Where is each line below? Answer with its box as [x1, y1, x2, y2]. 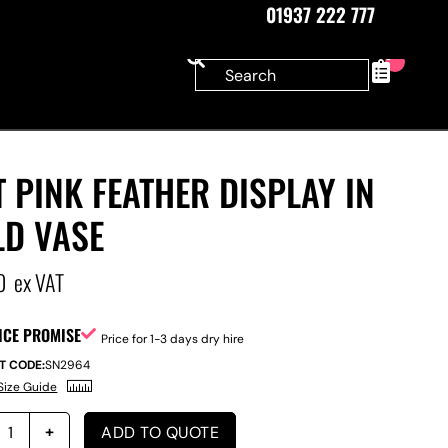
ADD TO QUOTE [101, 421, 220, 443]
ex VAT [14, 266, 65, 298]
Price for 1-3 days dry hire [101, 331, 245, 347]
